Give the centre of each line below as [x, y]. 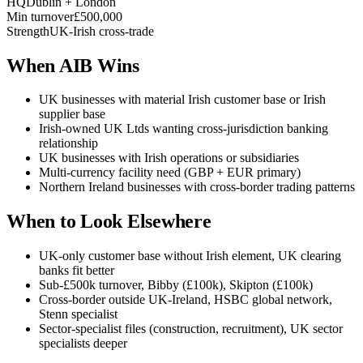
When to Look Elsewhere [109, 222]
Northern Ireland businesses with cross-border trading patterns [197, 187]
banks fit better [77, 271]
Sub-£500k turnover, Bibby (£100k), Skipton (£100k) [176, 285]
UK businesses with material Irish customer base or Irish [182, 100]
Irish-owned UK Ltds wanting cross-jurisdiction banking [184, 129]
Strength [28, 31]
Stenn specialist [78, 314]
